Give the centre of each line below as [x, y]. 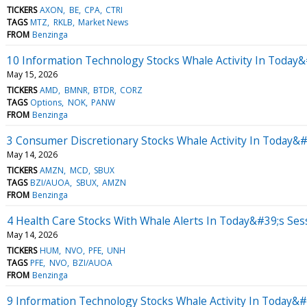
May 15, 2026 [32, 74]
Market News [103, 22]
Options [46, 102]
